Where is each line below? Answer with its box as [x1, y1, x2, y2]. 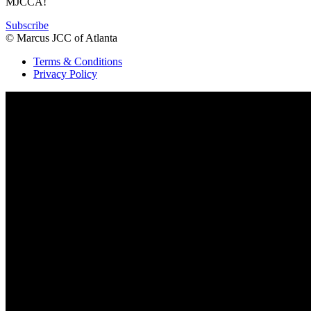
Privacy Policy [33, 67, 97, 80]
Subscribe [6, 19, 49, 31]
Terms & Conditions [33, 55, 122, 67]
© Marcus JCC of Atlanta [6, 31, 117, 44]
